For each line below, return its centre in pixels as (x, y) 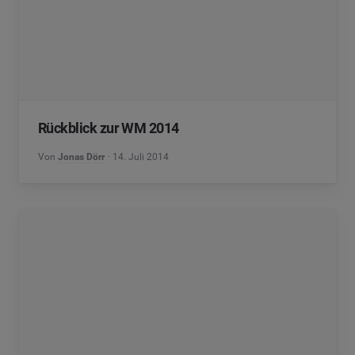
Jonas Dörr (81, 157)
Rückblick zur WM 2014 (109, 128)
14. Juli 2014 (141, 157)
